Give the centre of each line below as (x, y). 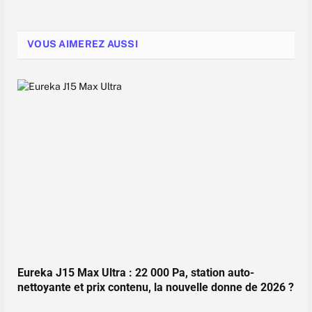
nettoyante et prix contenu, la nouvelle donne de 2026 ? (156, 288)
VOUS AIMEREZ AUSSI (83, 44)
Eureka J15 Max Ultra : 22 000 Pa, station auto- (136, 273)
